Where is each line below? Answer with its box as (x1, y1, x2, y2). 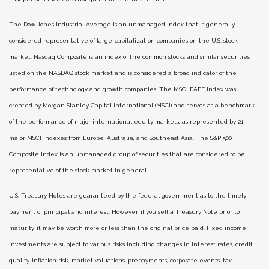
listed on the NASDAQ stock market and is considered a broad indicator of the (9, 70, 237, 76)
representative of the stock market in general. (9, 167, 148, 174)
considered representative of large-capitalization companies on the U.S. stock (9, 37, 238, 44)
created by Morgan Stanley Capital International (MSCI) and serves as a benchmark (9, 102, 255, 109)
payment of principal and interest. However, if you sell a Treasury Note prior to (9, 208, 240, 215)
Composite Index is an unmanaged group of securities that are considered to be (9, 151, 245, 157)
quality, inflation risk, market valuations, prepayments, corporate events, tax (9, 257, 232, 264)
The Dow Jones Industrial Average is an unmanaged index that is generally (9, 21, 235, 28)
